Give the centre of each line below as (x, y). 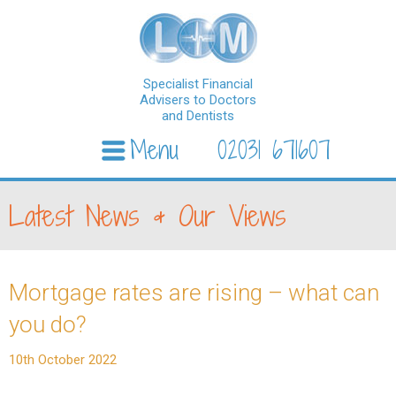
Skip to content (48, 187)
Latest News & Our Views (148, 216)
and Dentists (198, 116)
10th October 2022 (63, 360)
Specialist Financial (198, 84)
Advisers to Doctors (198, 100)
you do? (48, 324)
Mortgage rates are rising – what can (194, 293)
